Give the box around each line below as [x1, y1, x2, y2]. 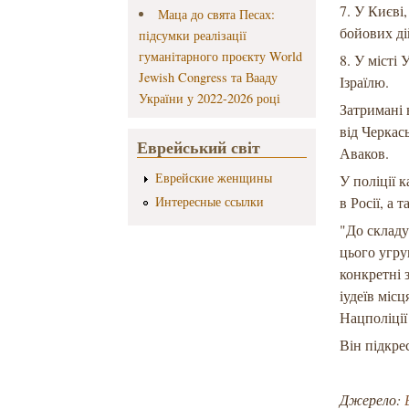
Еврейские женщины [154, 169, 272, 187]
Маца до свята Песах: [157, 5, 275, 24]
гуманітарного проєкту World [139, 47, 303, 66]
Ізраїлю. [340, 72, 390, 92]
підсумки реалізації [139, 26, 247, 45]
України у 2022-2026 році [139, 89, 281, 108]
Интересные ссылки [154, 192, 264, 210]
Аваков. [340, 143, 390, 163]
